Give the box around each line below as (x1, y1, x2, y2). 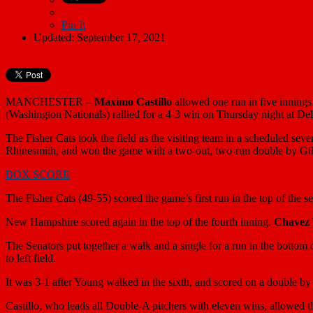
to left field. (6, 252, 56, 264)
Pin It (61, 18, 85, 31)
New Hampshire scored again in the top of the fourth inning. (6, 215, 274, 228)
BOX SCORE (6, 168, 70, 180)
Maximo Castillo (94, 95, 172, 108)
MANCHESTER (6, 95, 83, 108)
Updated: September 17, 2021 (34, 31, 166, 43)
